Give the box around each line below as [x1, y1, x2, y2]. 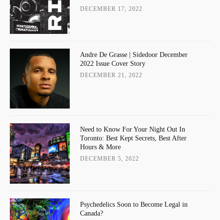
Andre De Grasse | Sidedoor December [80, 51, 188, 58]
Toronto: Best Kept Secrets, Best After [80, 135, 187, 142]
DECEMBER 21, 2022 [80, 71, 142, 79]
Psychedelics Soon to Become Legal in [80, 200, 188, 208]
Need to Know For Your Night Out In [80, 126, 185, 134]
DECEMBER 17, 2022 [80, 5, 142, 13]
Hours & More [80, 143, 121, 151]
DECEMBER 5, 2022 [80, 155, 139, 163]
